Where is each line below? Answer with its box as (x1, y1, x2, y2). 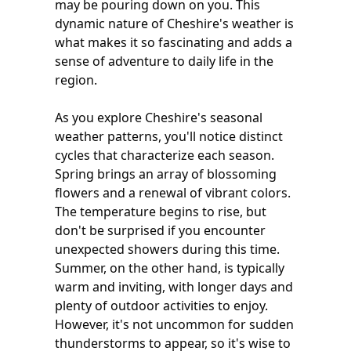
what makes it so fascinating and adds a (55, 34, 292, 51)
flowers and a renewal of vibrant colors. (55, 184, 291, 201)
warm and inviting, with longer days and (55, 278, 293, 295)
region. (55, 71, 97, 89)
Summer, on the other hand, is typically (55, 259, 284, 277)
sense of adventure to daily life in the (55, 52, 273, 70)
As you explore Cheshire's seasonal (55, 109, 262, 126)
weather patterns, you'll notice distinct (55, 128, 283, 145)
